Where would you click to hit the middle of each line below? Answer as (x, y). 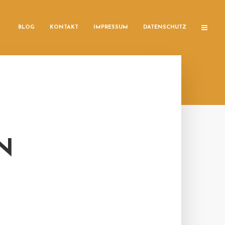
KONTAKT (64, 27)
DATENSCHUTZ (165, 27)
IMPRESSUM (111, 27)
